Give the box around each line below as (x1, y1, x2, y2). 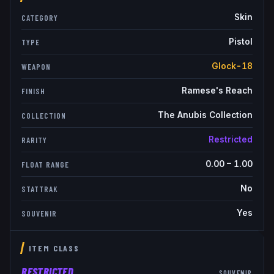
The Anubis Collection (157, 110, 253, 120)
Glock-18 (211, 61, 253, 72)
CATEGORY (21, 12, 58, 23)
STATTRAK (21, 183, 58, 194)
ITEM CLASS (28, 243, 80, 254)
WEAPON (21, 61, 51, 72)
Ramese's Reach (181, 86, 253, 96)
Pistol (228, 37, 253, 47)
